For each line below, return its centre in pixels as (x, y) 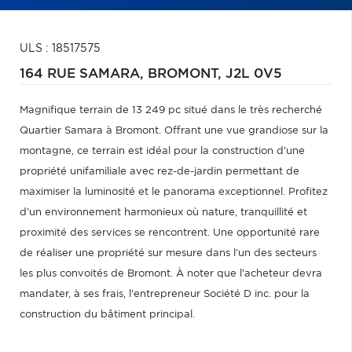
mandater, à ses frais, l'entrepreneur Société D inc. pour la (165, 294)
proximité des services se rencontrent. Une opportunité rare (170, 233)
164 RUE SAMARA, (84, 74)
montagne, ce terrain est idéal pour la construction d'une (162, 151)
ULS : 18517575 (60, 49)
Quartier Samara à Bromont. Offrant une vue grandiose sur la (174, 131)
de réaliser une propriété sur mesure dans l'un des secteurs (168, 253)
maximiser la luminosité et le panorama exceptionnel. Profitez (174, 192)
